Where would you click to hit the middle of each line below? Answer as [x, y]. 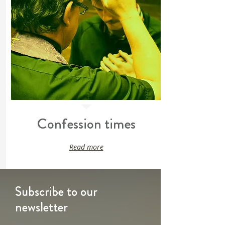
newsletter [41, 207]
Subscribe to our [56, 192]
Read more [86, 147]
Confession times [86, 124]
